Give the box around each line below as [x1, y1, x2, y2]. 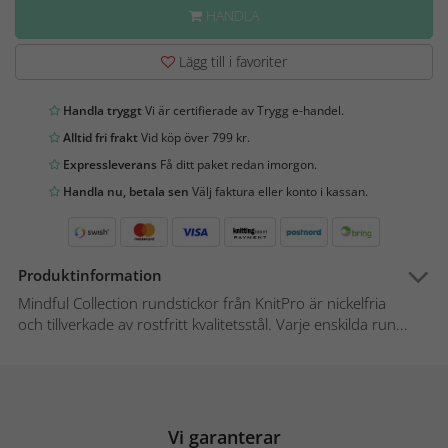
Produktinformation [18, 265, 162, 286]
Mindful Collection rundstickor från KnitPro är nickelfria [18, 293, 386, 314]
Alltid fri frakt [60, 129, 138, 147]
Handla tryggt [60, 102, 142, 120]
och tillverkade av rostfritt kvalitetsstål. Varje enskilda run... [18, 314, 408, 335]
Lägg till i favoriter [175, 52, 287, 72]
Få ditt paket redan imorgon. [157, 156, 317, 174]
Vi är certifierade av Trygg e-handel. [142, 102, 344, 120]
